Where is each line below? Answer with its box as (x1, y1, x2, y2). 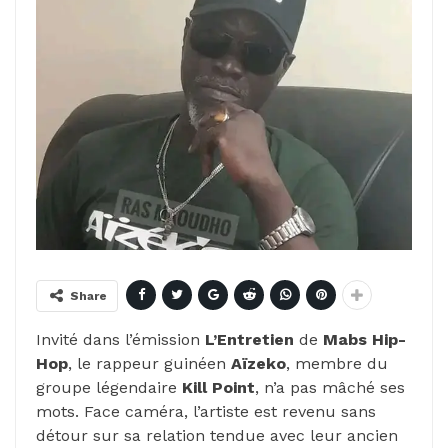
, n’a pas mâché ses (255, 378, 405, 397)
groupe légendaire (36, 378, 182, 397)
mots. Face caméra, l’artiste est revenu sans (36, 402, 376, 421)
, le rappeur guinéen (68, 354, 231, 373)
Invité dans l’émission (36, 330, 205, 349)
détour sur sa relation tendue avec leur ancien (36, 426, 398, 445)
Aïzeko (231, 354, 286, 373)
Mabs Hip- (323, 330, 406, 349)
